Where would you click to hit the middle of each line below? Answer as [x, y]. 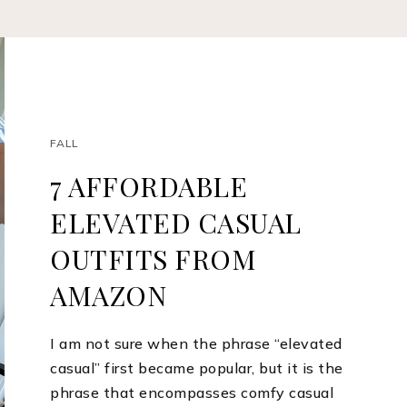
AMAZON [109, 296]
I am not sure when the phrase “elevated [196, 344]
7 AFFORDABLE [149, 187]
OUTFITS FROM [154, 259]
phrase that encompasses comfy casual [192, 393]
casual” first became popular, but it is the [197, 368]
